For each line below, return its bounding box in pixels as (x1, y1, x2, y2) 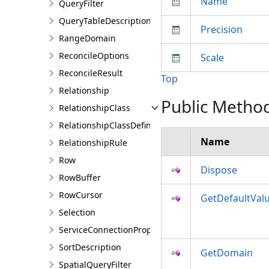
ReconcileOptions (59, 50, 129, 61)
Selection (59, 207, 95, 218)
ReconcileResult (59, 67, 122, 79)
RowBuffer (59, 172, 101, 183)
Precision (201, 23, 243, 36)
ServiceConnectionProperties (59, 224, 175, 235)
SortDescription (59, 241, 121, 253)
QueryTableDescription (59, 15, 151, 26)
